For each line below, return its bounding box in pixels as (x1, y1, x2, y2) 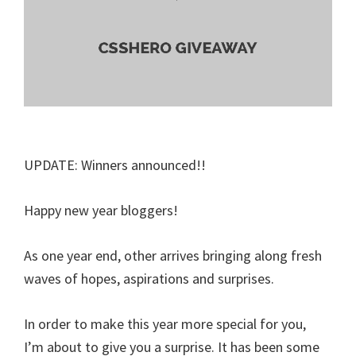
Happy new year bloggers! (24, 201, 178, 220)
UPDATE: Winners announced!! (24, 156, 206, 175)
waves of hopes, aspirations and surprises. (24, 269, 274, 288)
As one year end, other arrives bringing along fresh (24, 246, 322, 265)
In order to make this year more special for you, (24, 315, 306, 334)
